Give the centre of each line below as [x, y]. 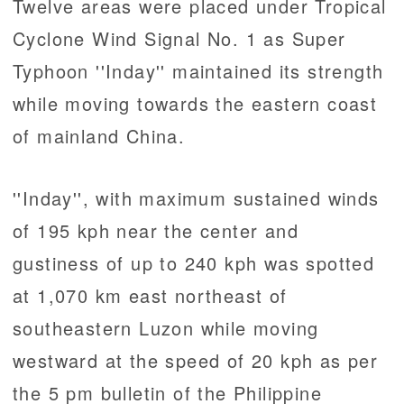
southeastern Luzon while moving [166, 328]
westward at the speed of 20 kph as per [196, 361]
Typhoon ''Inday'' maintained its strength [198, 71]
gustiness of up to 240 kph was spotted [194, 263]
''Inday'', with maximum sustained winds [196, 198]
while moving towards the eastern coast [195, 104]
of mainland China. [99, 136]
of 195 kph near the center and [156, 231]
